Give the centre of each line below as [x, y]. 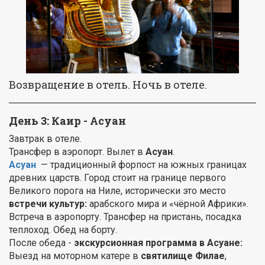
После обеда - [41, 243]
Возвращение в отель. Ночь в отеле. [108, 85]
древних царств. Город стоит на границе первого [117, 178]
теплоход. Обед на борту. [63, 230]
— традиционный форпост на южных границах [141, 165]
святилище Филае [183, 256]
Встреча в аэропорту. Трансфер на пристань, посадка [125, 217]
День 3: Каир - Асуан [67, 121]
